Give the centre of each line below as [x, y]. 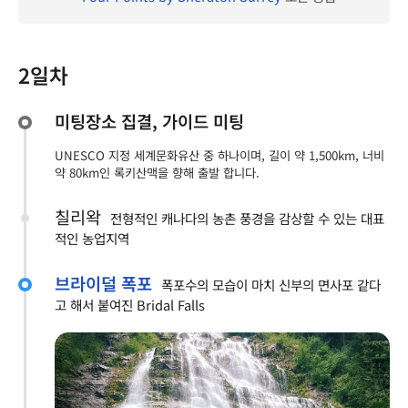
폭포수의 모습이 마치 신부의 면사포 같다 [271, 285]
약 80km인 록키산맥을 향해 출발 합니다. [157, 173]
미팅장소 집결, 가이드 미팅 [149, 121]
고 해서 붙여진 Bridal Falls [130, 305]
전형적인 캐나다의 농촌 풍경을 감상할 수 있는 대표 [247, 219]
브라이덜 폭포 [103, 283]
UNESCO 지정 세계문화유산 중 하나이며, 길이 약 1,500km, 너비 [219, 156]
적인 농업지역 [92, 239]
